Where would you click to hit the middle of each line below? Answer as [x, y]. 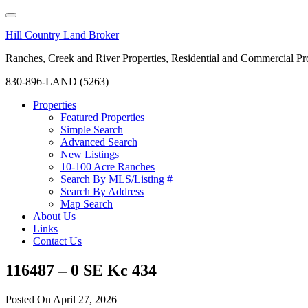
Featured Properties [102, 117]
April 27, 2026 [85, 299]
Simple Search [92, 130]
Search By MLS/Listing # [117, 179]
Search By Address [102, 191]
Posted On [29, 299]
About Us [54, 216]
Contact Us [57, 241]
